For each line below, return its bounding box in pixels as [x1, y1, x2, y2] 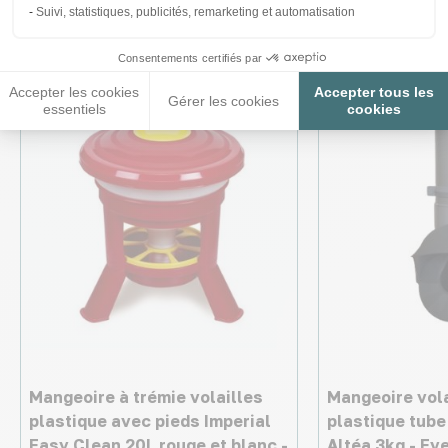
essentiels [42, 101, 106, 118]
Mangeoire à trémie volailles [29, 387, 263, 407]
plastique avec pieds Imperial [29, 411, 271, 431]
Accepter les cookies [9, 84, 140, 101]
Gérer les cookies [168, 92, 280, 109]
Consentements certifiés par [117, 51, 263, 64]
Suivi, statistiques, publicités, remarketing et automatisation [36, 4, 355, 19]
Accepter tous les [313, 84, 434, 101]
